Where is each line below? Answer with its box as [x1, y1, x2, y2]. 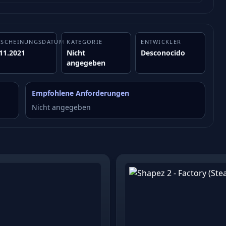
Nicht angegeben [32, 102, 91, 112]
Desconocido [141, 48, 186, 58]
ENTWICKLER [141, 38, 182, 46]
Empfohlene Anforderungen [32, 88, 129, 98]
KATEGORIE [67, 38, 103, 46]
